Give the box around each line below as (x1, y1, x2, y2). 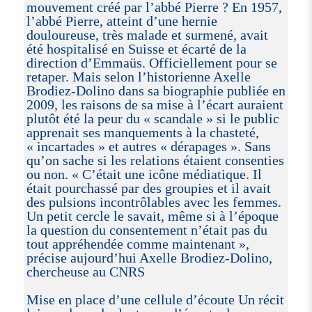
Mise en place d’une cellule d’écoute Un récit (26, 291, 284, 307)
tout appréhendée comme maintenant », (26, 235, 249, 251)
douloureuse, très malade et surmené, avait (26, 26, 268, 42)
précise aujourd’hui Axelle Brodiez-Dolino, (26, 249, 272, 265)
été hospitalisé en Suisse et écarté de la (26, 40, 247, 56)
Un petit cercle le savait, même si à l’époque (26, 208, 279, 224)
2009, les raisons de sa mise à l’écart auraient (26, 96, 283, 112)
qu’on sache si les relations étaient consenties (26, 152, 284, 168)
